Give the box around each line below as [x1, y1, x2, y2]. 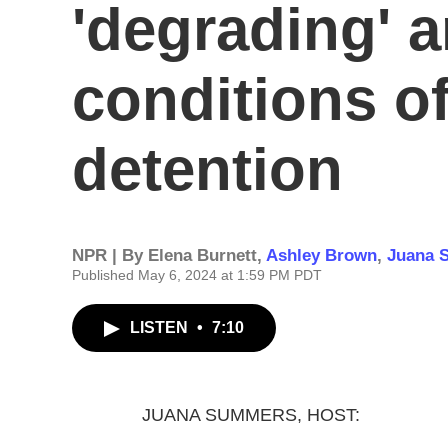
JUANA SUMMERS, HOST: [142, 405, 360, 425]
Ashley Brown [266, 246, 377, 265]
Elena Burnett [148, 246, 257, 265]
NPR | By [72, 246, 148, 265]
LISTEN [130, 319, 192, 336]
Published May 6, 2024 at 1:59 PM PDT [72, 267, 322, 283]
